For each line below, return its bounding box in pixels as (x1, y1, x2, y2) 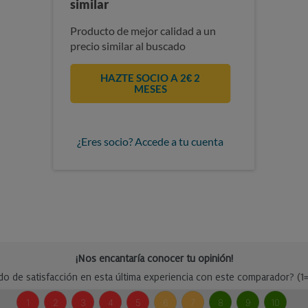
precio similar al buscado (70, 38, 186, 52)
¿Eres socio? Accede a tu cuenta (77, 134, 224, 148)
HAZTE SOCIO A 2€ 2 (100, 71, 201, 85)
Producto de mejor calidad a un (70, 23, 217, 37)
